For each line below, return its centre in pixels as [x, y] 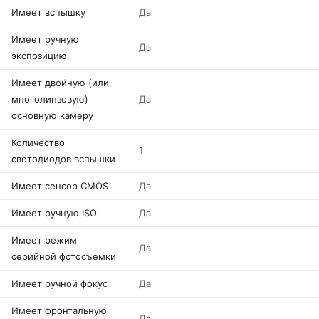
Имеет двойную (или [60, 83]
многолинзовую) [50, 99]
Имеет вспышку [48, 12]
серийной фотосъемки [64, 256]
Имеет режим [44, 240]
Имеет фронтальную [59, 310]
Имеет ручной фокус [59, 283]
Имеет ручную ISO [54, 213]
